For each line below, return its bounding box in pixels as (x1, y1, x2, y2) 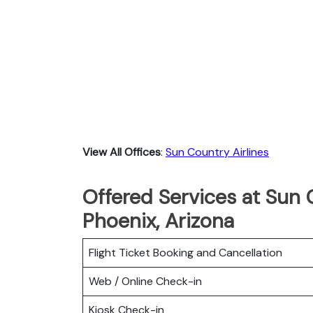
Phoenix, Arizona (82, 207, 234, 234)
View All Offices (82, 144, 161, 159)
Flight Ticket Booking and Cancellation (89, 245, 282, 260)
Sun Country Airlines (166, 144, 269, 159)
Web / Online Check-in (89, 273, 202, 289)
